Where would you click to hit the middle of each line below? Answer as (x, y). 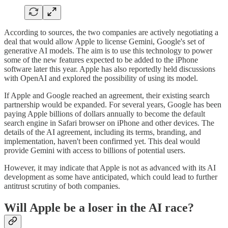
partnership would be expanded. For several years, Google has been (113, 105)
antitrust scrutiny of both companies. (62, 186)
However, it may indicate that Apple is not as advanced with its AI (110, 168)
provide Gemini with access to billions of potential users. (95, 151)
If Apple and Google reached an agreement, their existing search (107, 96)
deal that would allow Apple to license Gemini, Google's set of (104, 42)
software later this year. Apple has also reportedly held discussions (110, 69)
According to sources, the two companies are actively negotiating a (111, 33)
